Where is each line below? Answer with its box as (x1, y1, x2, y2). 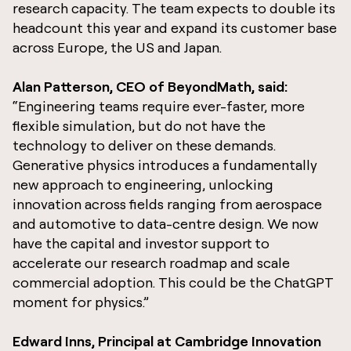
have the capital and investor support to (13, 234, 270, 251)
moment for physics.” (13, 293, 151, 310)
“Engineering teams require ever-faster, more (13, 97, 305, 114)
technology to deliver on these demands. (13, 136, 276, 154)
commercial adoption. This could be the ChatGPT (13, 273, 334, 291)
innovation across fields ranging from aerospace (13, 195, 322, 212)
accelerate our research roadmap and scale (13, 254, 290, 271)
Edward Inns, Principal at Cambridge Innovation (13, 332, 321, 349)
